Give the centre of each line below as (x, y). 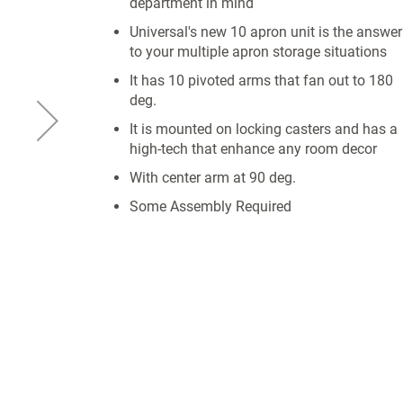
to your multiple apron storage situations (258, 52)
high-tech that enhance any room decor (253, 149)
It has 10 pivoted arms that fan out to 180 (261, 81)
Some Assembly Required (210, 206)
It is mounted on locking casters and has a (263, 129)
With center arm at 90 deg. (212, 178)
